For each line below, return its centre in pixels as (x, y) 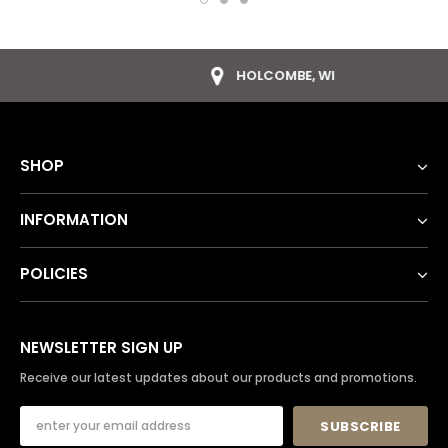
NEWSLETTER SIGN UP (101, 347)
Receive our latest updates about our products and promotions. (220, 377)
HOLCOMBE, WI (236, 75)
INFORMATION (74, 219)
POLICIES (54, 273)
